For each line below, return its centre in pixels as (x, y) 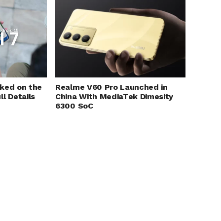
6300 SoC (74, 106)
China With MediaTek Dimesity (114, 97)
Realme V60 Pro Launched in (111, 87)
